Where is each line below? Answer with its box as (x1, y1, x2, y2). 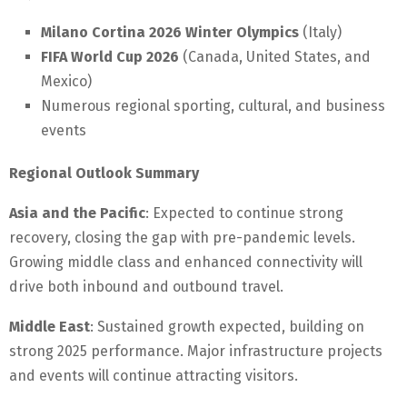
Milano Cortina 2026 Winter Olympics (41, 24, 299, 42)
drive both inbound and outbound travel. (9, 278, 283, 296)
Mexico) (41, 73, 92, 91)
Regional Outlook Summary (9, 164, 199, 183)
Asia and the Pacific (9, 204, 145, 223)
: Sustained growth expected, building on (90, 318, 364, 336)
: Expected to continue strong (145, 204, 343, 223)
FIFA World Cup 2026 (41, 48, 179, 66)
